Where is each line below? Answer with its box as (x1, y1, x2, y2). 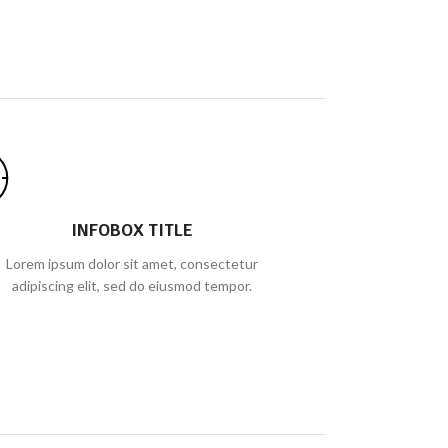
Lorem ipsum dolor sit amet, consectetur (6, 255, 259, 272)
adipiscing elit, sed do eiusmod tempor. (12, 277, 253, 294)
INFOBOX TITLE (71, 219, 194, 241)
